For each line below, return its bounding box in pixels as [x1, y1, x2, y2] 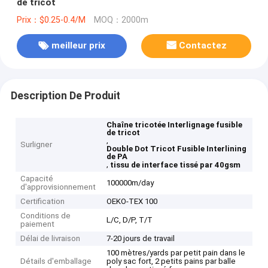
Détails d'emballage [20, 257, 92, 266]
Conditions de [20, 211, 71, 221]
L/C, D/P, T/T [106, 215, 153, 225]
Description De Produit [10, 89, 120, 102]
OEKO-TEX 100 [106, 197, 158, 206]
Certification [20, 197, 65, 206]
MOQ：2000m [93, 14, 148, 25]
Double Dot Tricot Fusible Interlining [106, 144, 247, 154]
